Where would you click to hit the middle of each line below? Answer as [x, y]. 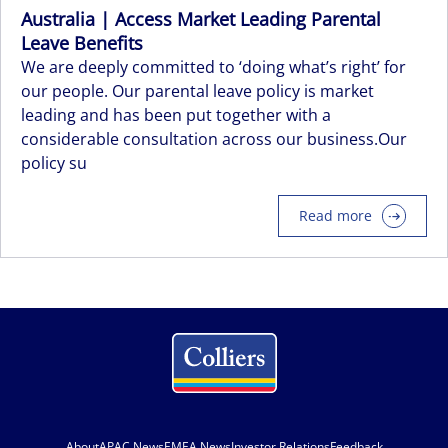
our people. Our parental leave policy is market [197, 91]
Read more [335, 215]
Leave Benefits [82, 43]
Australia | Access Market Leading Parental [201, 19]
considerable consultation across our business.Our [214, 139]
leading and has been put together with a [176, 115]
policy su [54, 163]
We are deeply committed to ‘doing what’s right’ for [213, 67]
